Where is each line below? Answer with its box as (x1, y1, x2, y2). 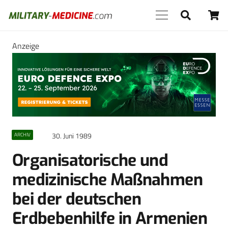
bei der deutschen (12, 188, 141, 210)
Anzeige (12, 40, 39, 52)
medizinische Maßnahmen (12, 169, 203, 191)
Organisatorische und (12, 150, 168, 172)
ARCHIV (14, 131, 31, 139)
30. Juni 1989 (52, 130, 92, 142)
